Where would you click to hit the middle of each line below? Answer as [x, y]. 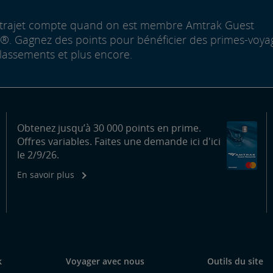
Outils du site [235, 261]
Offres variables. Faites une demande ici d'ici [119, 141]
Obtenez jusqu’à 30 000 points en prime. [109, 128]
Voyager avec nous [105, 261]
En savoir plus [45, 174]
